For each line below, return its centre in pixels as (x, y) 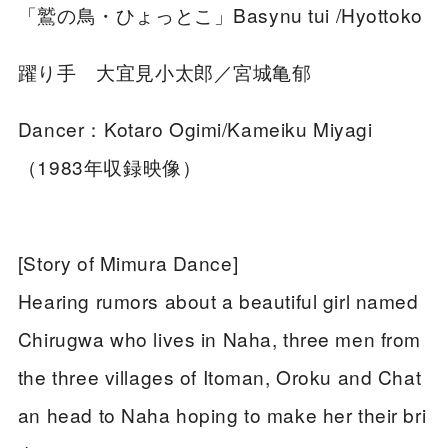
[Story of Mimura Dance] (128, 262)
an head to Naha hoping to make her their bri (222, 414)
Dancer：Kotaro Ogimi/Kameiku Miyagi (195, 129)
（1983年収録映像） (109, 167)
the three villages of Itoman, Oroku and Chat (219, 376)
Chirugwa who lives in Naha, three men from (219, 338)
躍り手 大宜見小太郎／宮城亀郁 (164, 72)
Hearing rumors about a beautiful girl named (218, 300)
